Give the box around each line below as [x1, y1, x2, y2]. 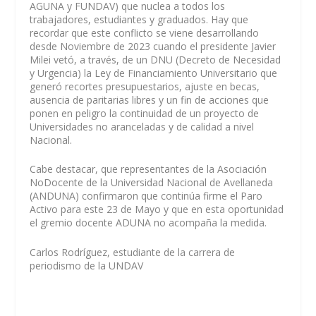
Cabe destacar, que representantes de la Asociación [30, 162, 267, 176]
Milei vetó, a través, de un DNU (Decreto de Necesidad [30, 52, 281, 66]
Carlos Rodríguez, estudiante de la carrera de [30, 245, 236, 259]
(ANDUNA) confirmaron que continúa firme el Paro [30, 189, 263, 203]
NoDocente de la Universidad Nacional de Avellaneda [30, 176, 274, 190]
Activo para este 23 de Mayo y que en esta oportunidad [30, 202, 284, 217]
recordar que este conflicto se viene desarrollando [30, 25, 260, 39]
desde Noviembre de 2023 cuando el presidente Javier [30, 39, 276, 53]
